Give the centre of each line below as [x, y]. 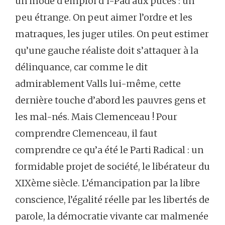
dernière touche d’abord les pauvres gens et [110, 100]
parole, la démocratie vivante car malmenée [112, 216]
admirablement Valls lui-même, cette [98, 84]
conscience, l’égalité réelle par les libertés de [112, 200]
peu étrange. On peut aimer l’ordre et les [104, 17]
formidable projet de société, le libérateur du [113, 166]
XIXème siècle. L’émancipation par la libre [107, 183]
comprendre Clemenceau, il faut [86, 133]
